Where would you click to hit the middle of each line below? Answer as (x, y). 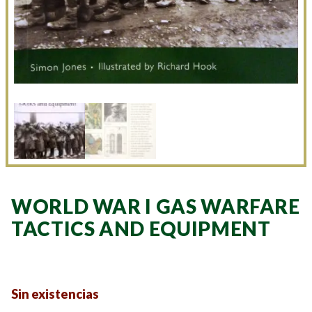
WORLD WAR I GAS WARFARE (156, 206)
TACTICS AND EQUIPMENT (141, 228)
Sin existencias (55, 294)
